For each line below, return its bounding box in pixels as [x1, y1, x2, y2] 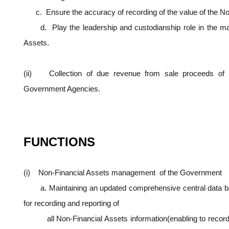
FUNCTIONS [24, 135, 95, 149]
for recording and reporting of [24, 199, 119, 208]
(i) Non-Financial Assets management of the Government [24, 168, 222, 177]
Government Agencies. [24, 84, 100, 94]
